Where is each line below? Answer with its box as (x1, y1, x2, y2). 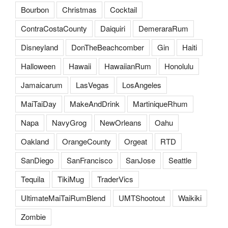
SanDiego (21, 155, 53, 166)
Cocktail (110, 4, 137, 15)
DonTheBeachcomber (71, 42, 144, 53)
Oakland (21, 136, 49, 147)
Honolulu (164, 61, 193, 72)
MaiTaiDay (21, 98, 56, 109)
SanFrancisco (67, 155, 112, 166)
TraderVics (97, 174, 133, 185)
